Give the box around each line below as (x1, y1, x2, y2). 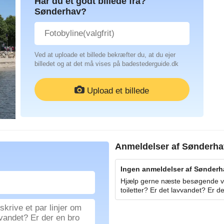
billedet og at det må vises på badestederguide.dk (34, 60, 179, 68)
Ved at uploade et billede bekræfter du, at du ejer (34, 51, 176, 59)
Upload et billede (87, 85, 149, 95)
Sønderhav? (34, 6, 87, 17)
